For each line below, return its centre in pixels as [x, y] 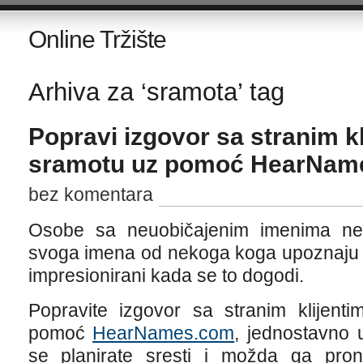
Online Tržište [97, 39]
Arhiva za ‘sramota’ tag [156, 92]
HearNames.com [164, 333]
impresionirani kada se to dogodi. [166, 275]
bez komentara [90, 194]
